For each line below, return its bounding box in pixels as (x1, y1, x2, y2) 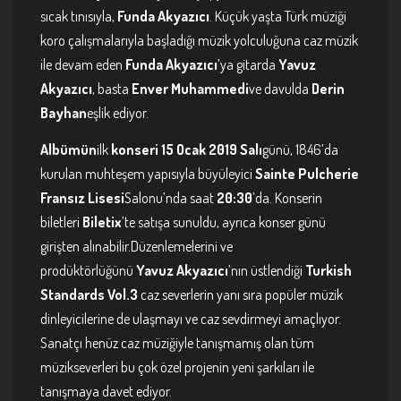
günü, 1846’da (262, 140, 338, 158)
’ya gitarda (218, 55, 278, 73)
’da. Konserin (252, 188, 322, 207)
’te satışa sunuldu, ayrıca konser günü (122, 212, 326, 231)
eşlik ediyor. (87, 104, 151, 122)
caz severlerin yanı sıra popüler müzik (141, 285, 343, 303)
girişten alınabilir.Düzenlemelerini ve (40, 236, 233, 255)
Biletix (82, 212, 122, 231)
